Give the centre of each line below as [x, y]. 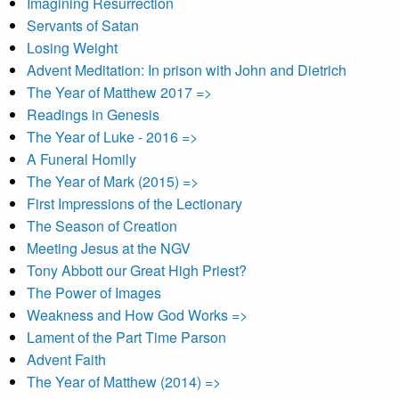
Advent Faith [66, 359]
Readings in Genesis [93, 114]
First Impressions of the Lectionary [134, 204]
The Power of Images [94, 293]
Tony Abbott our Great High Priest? [137, 270]
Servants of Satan [83, 25]
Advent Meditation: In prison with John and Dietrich [187, 70]
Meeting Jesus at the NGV [109, 248]
